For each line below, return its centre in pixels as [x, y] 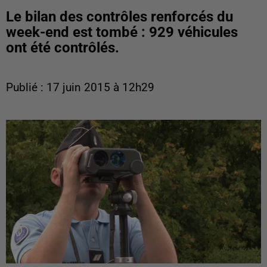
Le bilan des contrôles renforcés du [119, 17]
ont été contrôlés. [63, 48]
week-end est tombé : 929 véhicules [122, 32]
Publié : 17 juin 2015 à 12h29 [80, 88]
